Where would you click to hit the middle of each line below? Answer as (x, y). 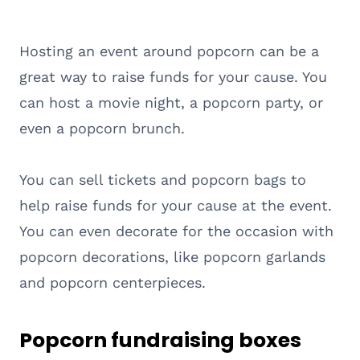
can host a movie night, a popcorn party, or (171, 102)
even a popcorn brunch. (102, 128)
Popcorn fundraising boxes (160, 341)
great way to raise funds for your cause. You (173, 76)
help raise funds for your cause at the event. (176, 205)
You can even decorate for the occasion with (176, 231)
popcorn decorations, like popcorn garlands (172, 256)
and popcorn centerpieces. (112, 282)
